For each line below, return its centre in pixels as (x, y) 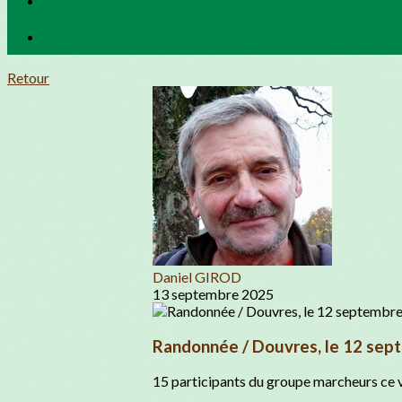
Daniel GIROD (197, 277)
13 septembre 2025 (213, 294)
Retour (28, 78)
